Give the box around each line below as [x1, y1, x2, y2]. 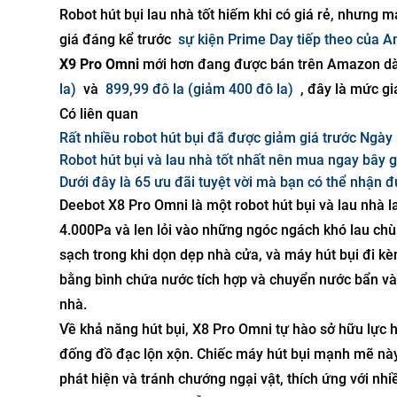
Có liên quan [59, 105, 138, 122]
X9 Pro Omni [59, 56, 139, 73]
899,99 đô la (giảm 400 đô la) [105, 81, 293, 97]
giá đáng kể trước [59, 31, 175, 48]
